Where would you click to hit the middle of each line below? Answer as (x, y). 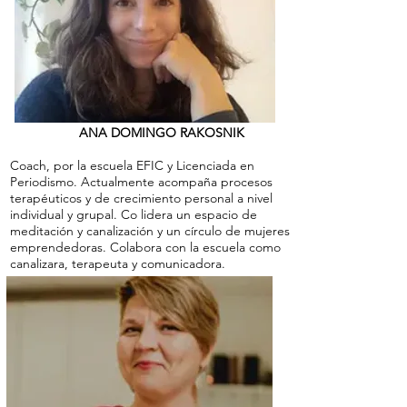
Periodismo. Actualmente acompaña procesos (141, 181)
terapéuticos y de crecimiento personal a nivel (141, 198)
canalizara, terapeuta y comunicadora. (118, 263)
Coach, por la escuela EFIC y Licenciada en (132, 165)
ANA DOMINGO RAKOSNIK (127, 132)
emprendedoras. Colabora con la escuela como (145, 247)
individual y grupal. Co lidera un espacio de (134, 214)
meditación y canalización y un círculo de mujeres (150, 230)
